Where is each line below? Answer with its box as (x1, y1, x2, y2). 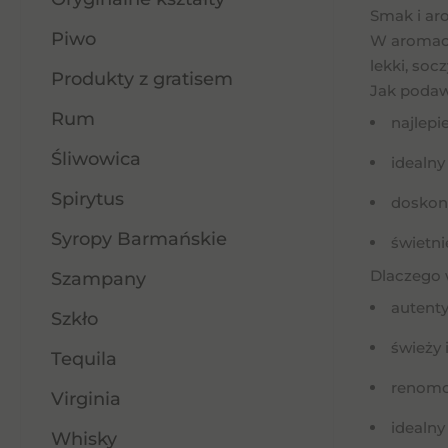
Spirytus (51, 188, 124, 210)
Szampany (51, 268, 146, 290)
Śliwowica (51, 148, 141, 170)
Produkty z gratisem (51, 68, 233, 90)
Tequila (51, 348, 117, 370)
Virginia (51, 388, 121, 410)
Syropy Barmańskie (51, 228, 227, 250)
